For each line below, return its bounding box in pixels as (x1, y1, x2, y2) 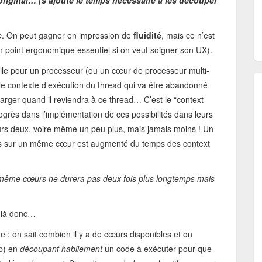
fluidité (133, 29, 161, 41)
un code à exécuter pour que (102, 243, 212, 254)
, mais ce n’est (161, 29, 215, 41)
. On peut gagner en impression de (2, 29, 133, 41)
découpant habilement (20, 243, 102, 254)
